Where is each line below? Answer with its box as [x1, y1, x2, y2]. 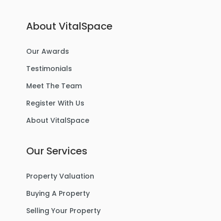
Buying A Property [26, 188, 90, 198]
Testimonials [26, 64, 72, 74]
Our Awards [26, 46, 69, 56]
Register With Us [26, 98, 84, 108]
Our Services [26, 144, 87, 158]
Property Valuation [26, 171, 94, 181]
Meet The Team [26, 81, 82, 91]
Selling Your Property [26, 206, 101, 216]
